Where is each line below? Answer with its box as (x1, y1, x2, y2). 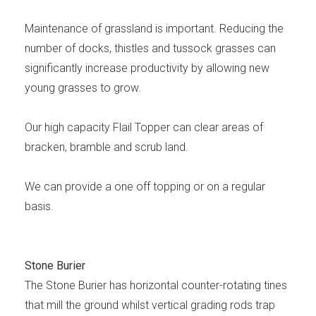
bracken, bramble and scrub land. (25, 140, 188, 154)
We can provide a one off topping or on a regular (25, 180, 265, 194)
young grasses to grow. (25, 81, 141, 95)
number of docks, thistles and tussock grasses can (25, 42, 276, 56)
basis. (25, 200, 54, 214)
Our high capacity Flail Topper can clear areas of (25, 121, 263, 135)
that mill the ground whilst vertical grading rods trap (25, 298, 275, 312)
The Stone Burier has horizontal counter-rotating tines (25, 279, 287, 293)
